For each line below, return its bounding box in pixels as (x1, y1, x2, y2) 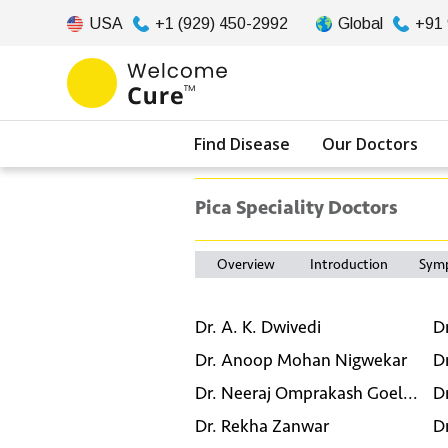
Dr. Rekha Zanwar (194, 414, 329, 437)
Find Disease (194, 133, 290, 155)
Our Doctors (322, 133, 418, 155)
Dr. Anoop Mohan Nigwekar (194, 348, 407, 371)
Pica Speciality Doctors (194, 196, 398, 220)
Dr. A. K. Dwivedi (194, 315, 321, 338)
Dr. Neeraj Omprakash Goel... (194, 381, 418, 404)
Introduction (310, 256, 389, 273)
